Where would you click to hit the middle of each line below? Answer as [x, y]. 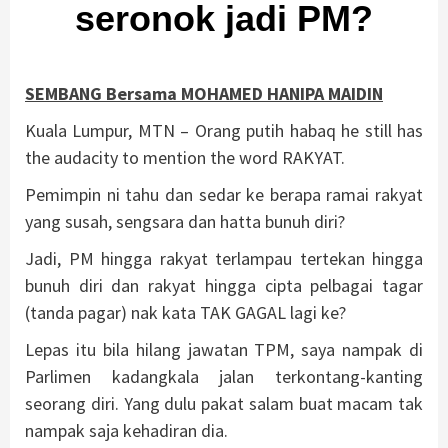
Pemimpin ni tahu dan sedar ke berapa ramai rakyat [224, 194]
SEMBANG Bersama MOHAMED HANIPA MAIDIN [204, 93]
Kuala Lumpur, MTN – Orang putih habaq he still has [224, 130]
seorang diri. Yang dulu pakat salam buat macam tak [224, 403]
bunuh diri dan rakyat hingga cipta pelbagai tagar [224, 285]
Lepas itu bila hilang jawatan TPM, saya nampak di [224, 349]
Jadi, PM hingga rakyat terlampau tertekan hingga [224, 258]
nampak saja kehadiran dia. [126, 430]
